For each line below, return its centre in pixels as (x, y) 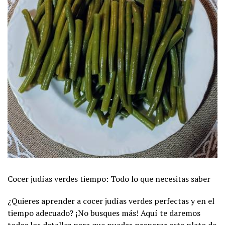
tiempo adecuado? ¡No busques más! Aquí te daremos (104, 213)
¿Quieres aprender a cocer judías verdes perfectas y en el (111, 201)
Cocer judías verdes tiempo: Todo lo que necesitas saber (109, 179)
